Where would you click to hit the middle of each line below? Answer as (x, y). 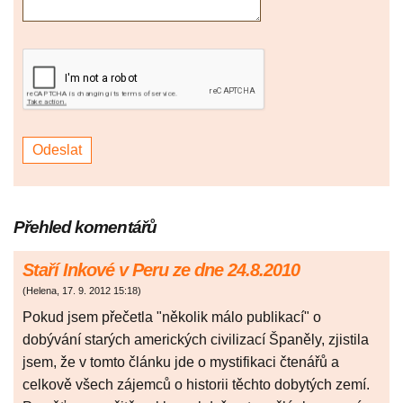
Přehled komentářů (85, 228)
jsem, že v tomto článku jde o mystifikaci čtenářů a (181, 363)
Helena (41, 291)
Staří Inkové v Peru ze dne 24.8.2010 (161, 270)
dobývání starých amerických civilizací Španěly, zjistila (196, 340)
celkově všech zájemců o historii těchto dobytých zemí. (196, 385)
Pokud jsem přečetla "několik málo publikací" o (172, 318)
